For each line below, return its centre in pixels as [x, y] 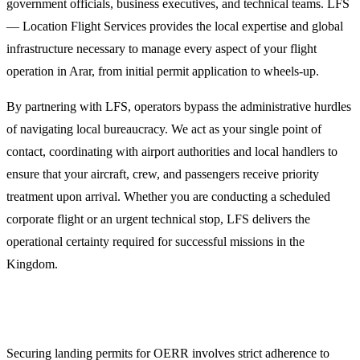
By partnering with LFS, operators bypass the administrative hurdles [179, 106]
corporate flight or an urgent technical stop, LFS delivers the [158, 219]
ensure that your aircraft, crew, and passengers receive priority [163, 174]
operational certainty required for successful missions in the [155, 241]
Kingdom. [32, 264]
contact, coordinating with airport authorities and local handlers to [172, 151]
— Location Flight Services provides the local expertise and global [175, 26]
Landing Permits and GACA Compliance [139, 315]
